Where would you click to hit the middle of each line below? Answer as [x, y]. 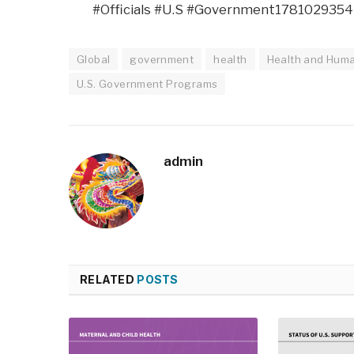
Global [94, 60]
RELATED [109, 280]
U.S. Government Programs [147, 84]
